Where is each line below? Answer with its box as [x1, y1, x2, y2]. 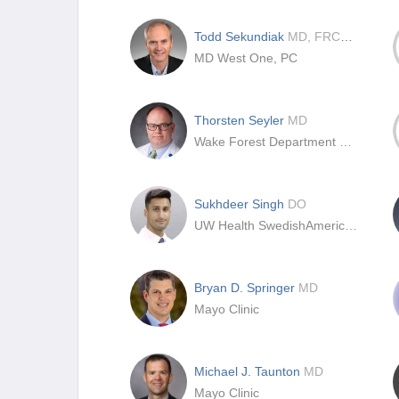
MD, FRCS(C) [288, 29, 340, 44]
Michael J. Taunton [194, 364, 304, 379]
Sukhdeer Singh [194, 197, 288, 211]
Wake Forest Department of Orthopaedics [339, 134, 352, 149]
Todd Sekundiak [194, 29, 288, 44]
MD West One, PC [194, 51, 297, 65]
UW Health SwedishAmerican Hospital [345, 218, 357, 232]
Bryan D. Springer [194, 281, 298, 295]
